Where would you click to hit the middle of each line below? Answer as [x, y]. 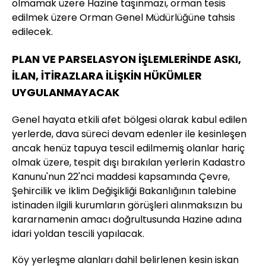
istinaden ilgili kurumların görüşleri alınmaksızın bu [127, 205]
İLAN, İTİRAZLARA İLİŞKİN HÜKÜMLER [107, 76]
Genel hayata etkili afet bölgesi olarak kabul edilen [129, 120]
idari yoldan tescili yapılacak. [78, 234]
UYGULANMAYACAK [66, 93]
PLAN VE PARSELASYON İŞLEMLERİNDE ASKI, [126, 59]
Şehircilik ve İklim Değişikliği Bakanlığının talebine [124, 191]
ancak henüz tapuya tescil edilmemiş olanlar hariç [128, 148]
